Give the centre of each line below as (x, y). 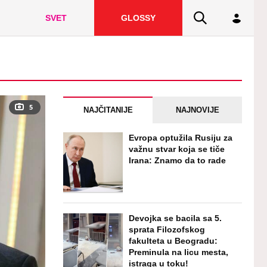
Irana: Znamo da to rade (177, 160)
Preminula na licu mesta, (178, 252)
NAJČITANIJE (108, 110)
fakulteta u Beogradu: (173, 240)
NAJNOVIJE (197, 110)
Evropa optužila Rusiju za (181, 137)
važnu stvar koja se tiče (177, 149)
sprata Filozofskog (167, 229)
